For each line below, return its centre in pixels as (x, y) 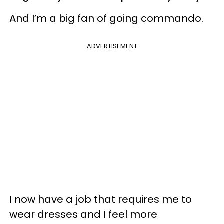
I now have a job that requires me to (101, 199)
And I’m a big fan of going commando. (106, 18)
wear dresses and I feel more (83, 214)
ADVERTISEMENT (112, 46)
